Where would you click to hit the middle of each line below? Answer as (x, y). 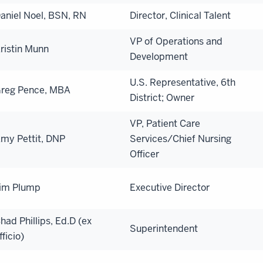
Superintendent (164, 228)
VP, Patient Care (165, 123)
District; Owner (162, 97)
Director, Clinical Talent (180, 15)
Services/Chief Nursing (181, 139)
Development (159, 56)
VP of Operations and (176, 41)
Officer (144, 154)
